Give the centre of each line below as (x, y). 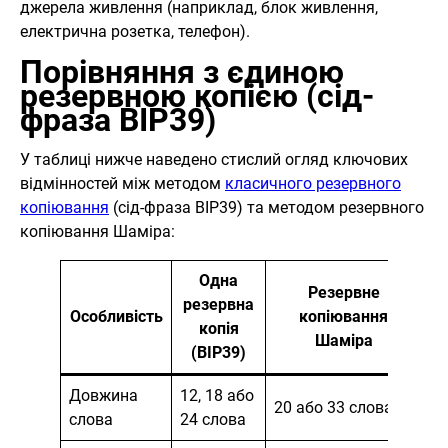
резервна (218, 305)
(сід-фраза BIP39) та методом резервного (266, 208)
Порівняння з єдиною (182, 72)
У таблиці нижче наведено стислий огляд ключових (214, 160)
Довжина (103, 396)
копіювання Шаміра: (97, 232)
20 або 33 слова (333, 408)
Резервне (343, 293)
